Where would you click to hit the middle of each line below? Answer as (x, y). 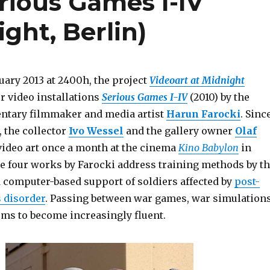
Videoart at (174, 80)
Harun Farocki (203, 114)
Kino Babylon (208, 148)
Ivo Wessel (96, 131)
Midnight (223, 80)
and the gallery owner (178, 131)
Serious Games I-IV (144, 97)
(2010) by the (218, 97)
